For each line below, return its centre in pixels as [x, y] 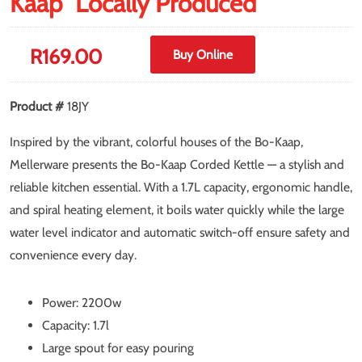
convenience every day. [73, 255]
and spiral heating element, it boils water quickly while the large [177, 209]
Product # [38, 107]
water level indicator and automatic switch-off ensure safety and [180, 232]
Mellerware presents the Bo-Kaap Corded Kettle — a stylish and [177, 164]
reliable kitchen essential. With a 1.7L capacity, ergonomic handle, [181, 187]
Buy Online [203, 55]
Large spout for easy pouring [118, 347]
